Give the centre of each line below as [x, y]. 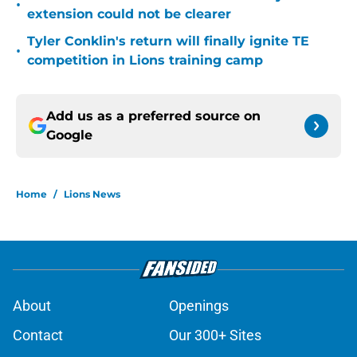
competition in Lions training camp [145, 61]
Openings [199, 306]
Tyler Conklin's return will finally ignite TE [168, 41]
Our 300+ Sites [215, 335]
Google [69, 135]
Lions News [92, 194]
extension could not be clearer [129, 14]
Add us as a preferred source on [153, 116]
